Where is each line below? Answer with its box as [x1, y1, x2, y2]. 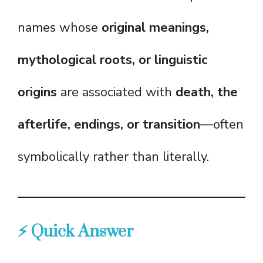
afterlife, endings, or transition [18, 116, 200, 134]
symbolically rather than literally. [18, 148, 209, 166]
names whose [18, 19, 102, 37]
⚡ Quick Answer [18, 221, 133, 242]
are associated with [57, 83, 176, 102]
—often [200, 116, 244, 134]
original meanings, [102, 19, 209, 37]
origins [18, 83, 57, 102]
